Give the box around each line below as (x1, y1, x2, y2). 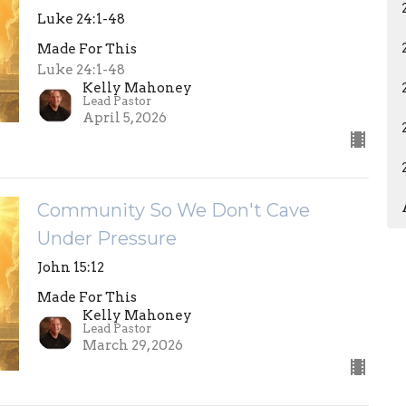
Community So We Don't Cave (36, 199, 310, 222)
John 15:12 (36, 259, 104, 276)
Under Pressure (36, 227, 177, 250)
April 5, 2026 (82, 110, 167, 127)
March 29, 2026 (82, 337, 183, 354)
